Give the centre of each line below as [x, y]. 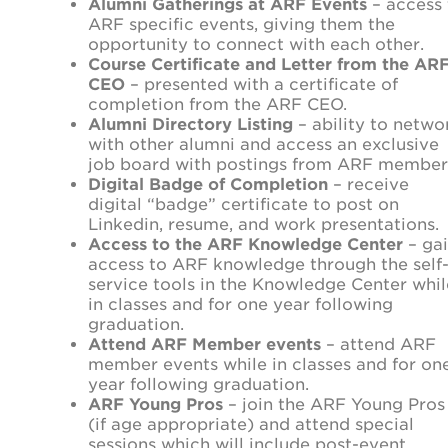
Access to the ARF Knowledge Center [245, 244]
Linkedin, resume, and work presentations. [263, 224]
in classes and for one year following [240, 304]
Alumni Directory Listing [190, 124]
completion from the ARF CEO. [217, 104]
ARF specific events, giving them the [241, 24]
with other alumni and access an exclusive [263, 144]
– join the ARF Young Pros [336, 404]
